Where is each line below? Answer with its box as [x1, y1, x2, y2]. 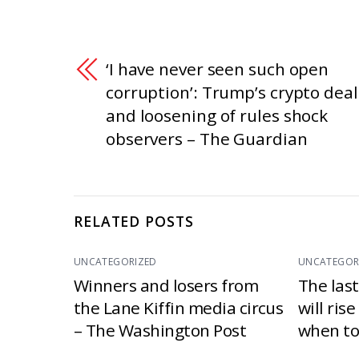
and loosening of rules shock [106, 103, 329, 127]
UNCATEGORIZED [74, 254, 157, 268]
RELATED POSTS [74, 212, 194, 232]
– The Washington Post [74, 318, 247, 341]
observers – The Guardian [106, 127, 308, 150]
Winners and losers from [74, 273, 259, 296]
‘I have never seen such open [106, 57, 329, 80]
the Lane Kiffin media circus [74, 296, 284, 319]
